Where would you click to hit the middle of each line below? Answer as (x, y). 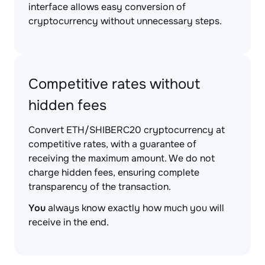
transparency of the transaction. (100, 187)
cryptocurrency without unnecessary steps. (125, 21)
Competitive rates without (114, 84)
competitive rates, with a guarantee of (112, 144)
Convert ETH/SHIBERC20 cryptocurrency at (127, 130)
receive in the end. (69, 222)
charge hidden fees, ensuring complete (114, 172)
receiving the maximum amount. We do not (122, 158)
